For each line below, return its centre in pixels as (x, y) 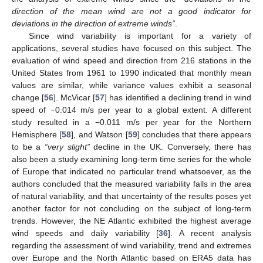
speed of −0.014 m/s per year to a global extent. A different (131, 109)
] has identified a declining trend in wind (178, 97)
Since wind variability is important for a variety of (140, 36)
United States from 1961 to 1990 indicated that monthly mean (131, 73)
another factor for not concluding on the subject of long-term (131, 208)
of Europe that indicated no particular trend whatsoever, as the (131, 171)
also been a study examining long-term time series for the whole (131, 159)
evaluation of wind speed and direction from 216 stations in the (131, 60)
